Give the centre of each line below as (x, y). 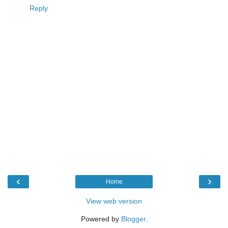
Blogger (133, 219)
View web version (114, 201)
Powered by (101, 219)
